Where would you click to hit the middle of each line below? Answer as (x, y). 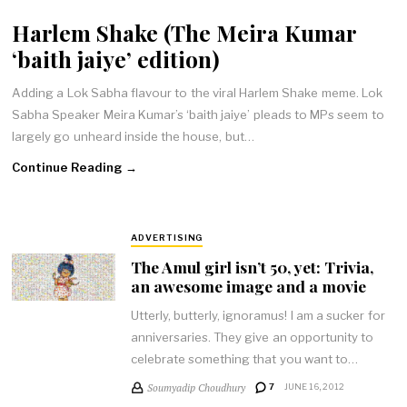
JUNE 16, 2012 (314, 387)
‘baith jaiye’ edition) (116, 59)
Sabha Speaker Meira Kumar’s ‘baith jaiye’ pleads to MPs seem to (198, 114)
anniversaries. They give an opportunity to (252, 338)
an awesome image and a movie (248, 285)
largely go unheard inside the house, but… (133, 136)
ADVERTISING (167, 238)
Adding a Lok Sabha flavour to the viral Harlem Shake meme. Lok (198, 92)
